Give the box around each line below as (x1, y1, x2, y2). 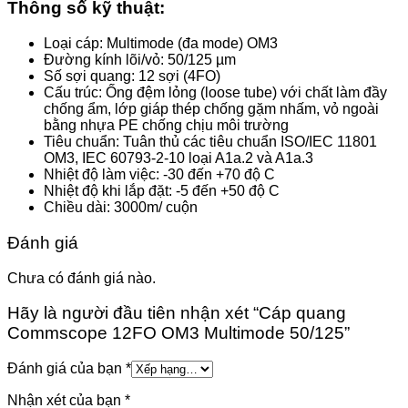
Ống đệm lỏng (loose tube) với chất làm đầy (106, 85, 387, 101)
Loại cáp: (44, 36, 107, 52)
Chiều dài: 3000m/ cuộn (44, 199, 198, 216)
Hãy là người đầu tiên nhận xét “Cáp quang (7, 303, 346, 323)
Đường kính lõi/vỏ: (44, 52, 168, 68)
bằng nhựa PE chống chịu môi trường (44, 117, 289, 134)
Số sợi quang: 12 (44, 68, 158, 85)
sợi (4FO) (158, 68, 220, 85)
